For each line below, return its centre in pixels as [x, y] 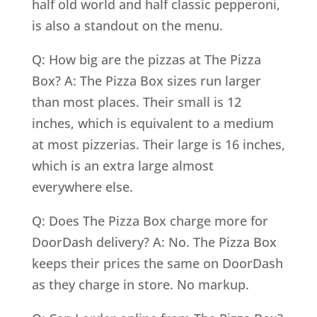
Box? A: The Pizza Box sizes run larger [146, 80]
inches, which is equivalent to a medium [152, 123]
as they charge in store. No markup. [140, 284]
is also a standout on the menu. [127, 25]
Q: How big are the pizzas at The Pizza [146, 59]
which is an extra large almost [122, 165]
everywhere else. [82, 186]
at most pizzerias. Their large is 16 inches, [158, 144]
